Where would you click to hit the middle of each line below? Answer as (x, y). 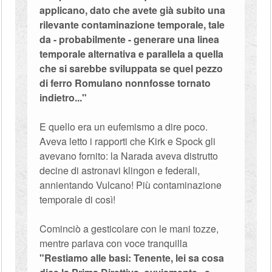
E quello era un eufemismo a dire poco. (124, 127)
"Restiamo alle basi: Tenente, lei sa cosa (132, 258)
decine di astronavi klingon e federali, (120, 170)
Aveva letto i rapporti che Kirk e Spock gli (128, 141)
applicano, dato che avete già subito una (133, 10)
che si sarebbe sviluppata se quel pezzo (131, 68)
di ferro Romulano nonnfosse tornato (125, 83)
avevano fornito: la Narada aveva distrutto (129, 156)
